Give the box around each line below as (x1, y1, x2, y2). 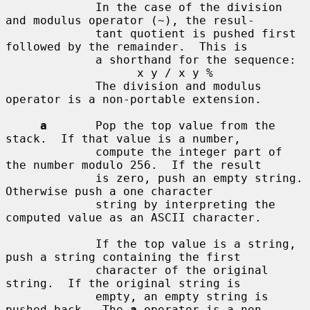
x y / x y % (6, 66, 137, 80)
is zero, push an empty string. (6, 171, 95, 185)
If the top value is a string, (6, 237, 95, 250)
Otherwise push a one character (6, 184, 213, 198)
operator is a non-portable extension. (6, 92, 262, 106)
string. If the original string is (6, 276, 241, 290)
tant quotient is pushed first (6, 26, 95, 40)
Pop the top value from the (47, 118, 275, 132)
